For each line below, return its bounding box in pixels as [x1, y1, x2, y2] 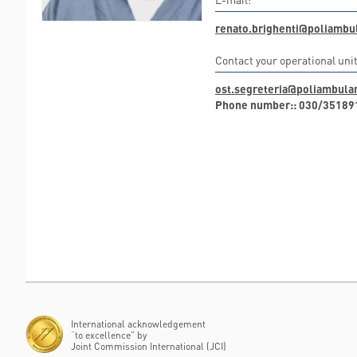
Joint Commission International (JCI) [71, 340, 226, 352]
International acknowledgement [71, 318, 206, 330]
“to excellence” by [71, 329, 147, 341]
